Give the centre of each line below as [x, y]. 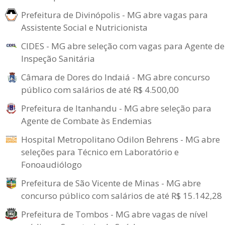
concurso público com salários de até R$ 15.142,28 [122, 196]
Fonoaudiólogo [51, 164]
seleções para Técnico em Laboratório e [100, 152]
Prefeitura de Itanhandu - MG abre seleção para [116, 108]
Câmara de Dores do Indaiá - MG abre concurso [116, 77]
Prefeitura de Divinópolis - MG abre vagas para [115, 15]
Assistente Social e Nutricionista [84, 27]
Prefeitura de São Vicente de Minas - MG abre [111, 183]
